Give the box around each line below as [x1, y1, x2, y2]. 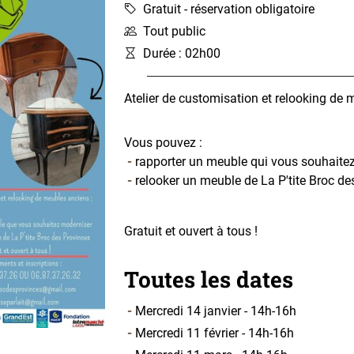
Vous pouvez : [123, 134, 202, 150]
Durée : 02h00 [142, 45, 220, 61]
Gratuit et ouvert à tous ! [123, 223, 258, 239]
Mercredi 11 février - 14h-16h [134, 325, 294, 341]
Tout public [142, 23, 205, 39]
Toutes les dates [123, 264, 293, 294]
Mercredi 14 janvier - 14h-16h [134, 303, 296, 318]
